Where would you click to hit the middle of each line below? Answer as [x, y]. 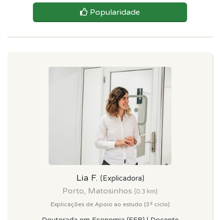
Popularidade [115, 12]
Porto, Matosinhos [98, 191]
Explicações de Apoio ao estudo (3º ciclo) [110, 204]
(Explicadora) [122, 179]
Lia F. [88, 178]
